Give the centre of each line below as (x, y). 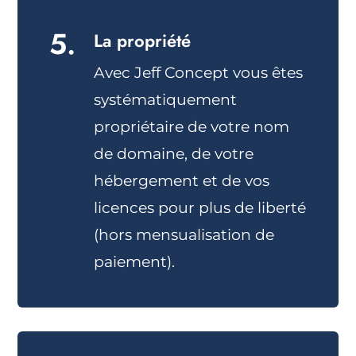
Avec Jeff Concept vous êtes (199, 73)
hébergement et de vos (182, 181)
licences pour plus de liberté (200, 208)
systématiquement (166, 100)
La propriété (143, 41)
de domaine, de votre (174, 154)
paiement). (135, 262)
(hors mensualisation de (184, 235)
